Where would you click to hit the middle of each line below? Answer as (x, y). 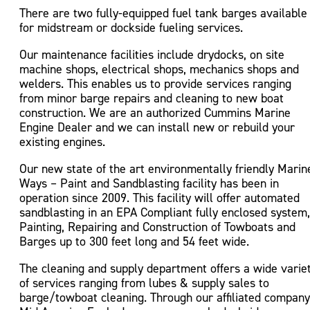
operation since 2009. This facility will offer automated (159, 197)
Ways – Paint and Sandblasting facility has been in (149, 183)
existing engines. (62, 141)
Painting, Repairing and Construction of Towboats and (157, 226)
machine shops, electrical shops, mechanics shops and (159, 69)
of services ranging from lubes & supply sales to (144, 282)
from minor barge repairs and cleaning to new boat (152, 98)
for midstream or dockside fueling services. (131, 27)
